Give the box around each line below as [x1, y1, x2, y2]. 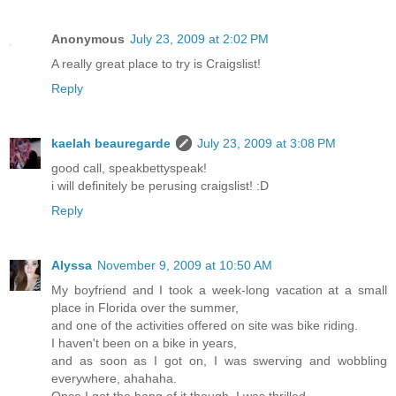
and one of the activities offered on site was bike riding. [51, 318, 358, 333]
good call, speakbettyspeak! [51, 161, 207, 176]
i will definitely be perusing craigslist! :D [51, 179, 269, 194]
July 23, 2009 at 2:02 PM [130, 32, 269, 47]
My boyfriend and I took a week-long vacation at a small [51, 283, 387, 298]
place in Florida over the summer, [51, 301, 239, 316]
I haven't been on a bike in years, [51, 336, 237, 351]
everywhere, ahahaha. [51, 371, 177, 386]
